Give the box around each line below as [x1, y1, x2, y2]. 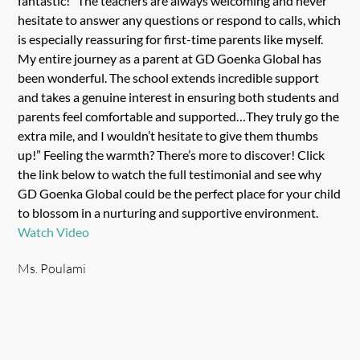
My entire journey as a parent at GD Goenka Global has [18, 50, 322, 66]
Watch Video [18, 223, 90, 239]
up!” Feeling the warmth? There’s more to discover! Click [18, 146, 325, 162]
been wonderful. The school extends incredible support [18, 69, 320, 85]
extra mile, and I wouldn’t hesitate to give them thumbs [18, 127, 319, 143]
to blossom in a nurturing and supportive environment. [18, 204, 319, 220]
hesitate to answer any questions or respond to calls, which [18, 11, 342, 27]
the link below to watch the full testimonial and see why [18, 166, 322, 182]
